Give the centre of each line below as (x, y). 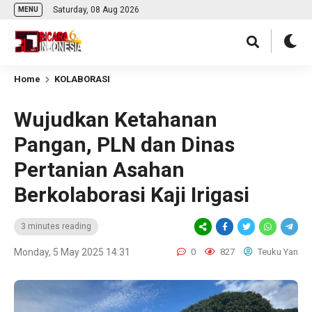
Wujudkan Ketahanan (116, 119)
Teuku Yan (277, 252)
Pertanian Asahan (99, 170)
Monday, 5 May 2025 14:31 (72, 252)
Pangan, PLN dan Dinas (124, 145)
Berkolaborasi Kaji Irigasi (132, 195)
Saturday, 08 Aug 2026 (96, 10)
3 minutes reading (56, 226)
